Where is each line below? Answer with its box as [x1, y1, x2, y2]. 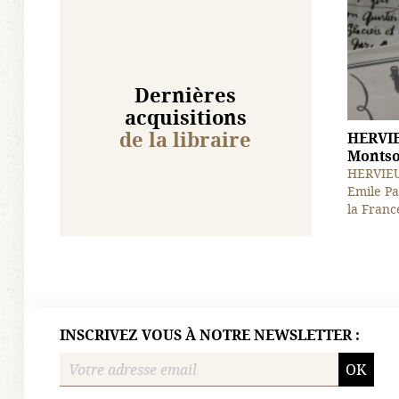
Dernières [134, 81, 237, 109]
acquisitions [124, 103, 247, 131]
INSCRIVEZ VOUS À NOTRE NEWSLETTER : [60, 324, 360, 345]
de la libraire [119, 126, 252, 153]
